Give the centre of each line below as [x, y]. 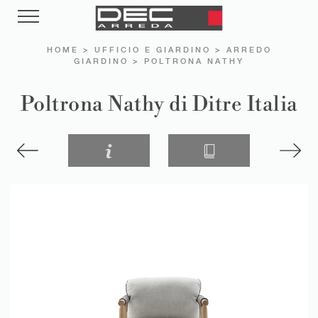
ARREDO [249, 50]
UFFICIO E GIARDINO [152, 50]
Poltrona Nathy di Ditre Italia [159, 104]
